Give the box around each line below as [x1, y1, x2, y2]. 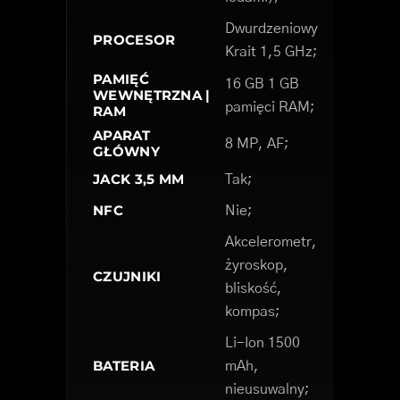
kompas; [225, 304, 280, 319]
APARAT [93, 126, 150, 144]
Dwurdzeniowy [225, 21, 318, 36]
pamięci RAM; [225, 99, 315, 114]
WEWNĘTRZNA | [93, 86, 211, 104]
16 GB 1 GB [225, 76, 299, 91]
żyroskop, [225, 257, 288, 272]
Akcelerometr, [225, 234, 317, 249]
